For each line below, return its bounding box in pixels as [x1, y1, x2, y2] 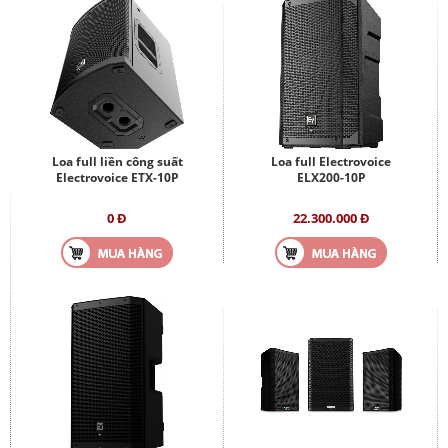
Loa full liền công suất [51, 152, 183, 170]
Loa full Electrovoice [271, 152, 391, 170]
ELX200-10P [296, 168, 366, 186]
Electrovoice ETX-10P [55, 168, 179, 186]
